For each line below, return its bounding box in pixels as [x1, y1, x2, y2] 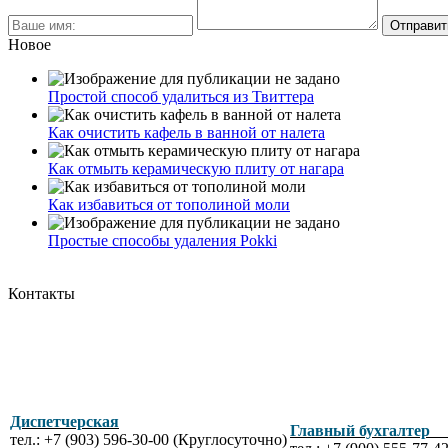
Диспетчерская [10, 412, 119, 430]
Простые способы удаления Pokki [48, 231, 277, 249]
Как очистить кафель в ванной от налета [48, 123, 325, 141]
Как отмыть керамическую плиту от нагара [48, 159, 344, 177]
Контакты [8, 284, 75, 302]
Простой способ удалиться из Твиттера [48, 87, 314, 105]
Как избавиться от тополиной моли [48, 195, 290, 213]
